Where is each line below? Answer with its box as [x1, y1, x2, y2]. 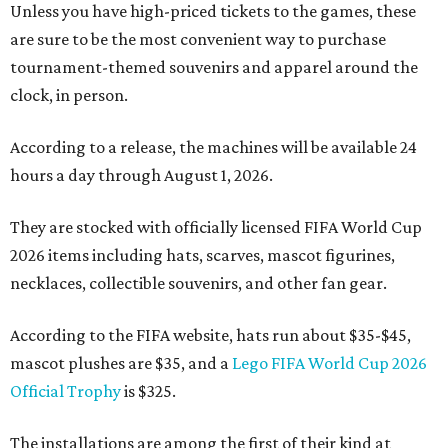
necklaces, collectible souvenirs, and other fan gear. [10, 272, 387, 293]
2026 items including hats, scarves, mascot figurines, [10, 244, 395, 265]
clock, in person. [10, 84, 128, 105]
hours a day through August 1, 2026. [10, 164, 273, 185]
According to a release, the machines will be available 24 [10, 136, 417, 157]
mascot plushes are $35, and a [10, 352, 232, 373]
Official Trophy [10, 380, 121, 401]
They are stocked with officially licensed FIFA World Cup [10, 216, 422, 237]
